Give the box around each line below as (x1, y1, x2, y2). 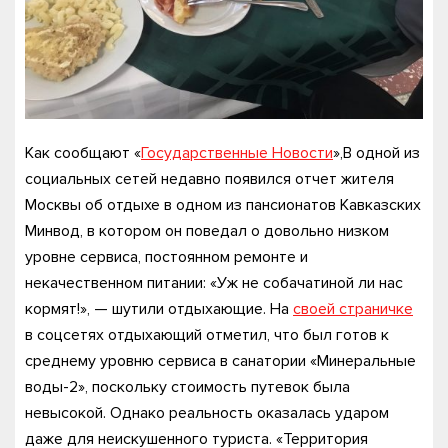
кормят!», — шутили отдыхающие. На (25, 298, 293, 319)
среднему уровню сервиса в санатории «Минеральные (25, 350, 416, 371)
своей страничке (293, 298, 413, 319)
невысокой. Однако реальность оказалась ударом (25, 402, 389, 423)
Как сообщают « (25, 142, 141, 163)
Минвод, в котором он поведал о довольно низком (25, 220, 389, 241)
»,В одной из (333, 142, 420, 163)
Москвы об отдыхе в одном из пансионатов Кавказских (25, 194, 421, 215)
